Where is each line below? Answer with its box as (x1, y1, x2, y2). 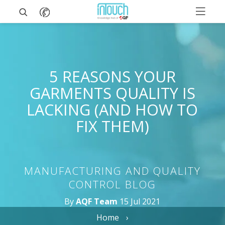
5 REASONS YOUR (49, 66, 176, 87)
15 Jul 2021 (118, 196, 161, 207)
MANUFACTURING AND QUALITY (24, 164, 201, 178)
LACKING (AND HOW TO (27, 99, 198, 120)
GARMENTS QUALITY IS (29, 82, 195, 103)
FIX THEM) (75, 116, 149, 137)
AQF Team (76, 196, 118, 207)
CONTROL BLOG (68, 177, 156, 191)
